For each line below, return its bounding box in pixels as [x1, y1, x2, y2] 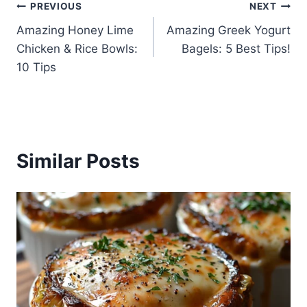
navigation [16, 27, 114, 51]
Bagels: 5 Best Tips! [182, 41, 291, 56]
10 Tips [16, 60, 56, 74]
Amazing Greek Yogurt [167, 23, 291, 37]
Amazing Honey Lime [16, 23, 134, 37]
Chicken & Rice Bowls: [16, 41, 138, 56]
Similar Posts [16, 149, 140, 173]
